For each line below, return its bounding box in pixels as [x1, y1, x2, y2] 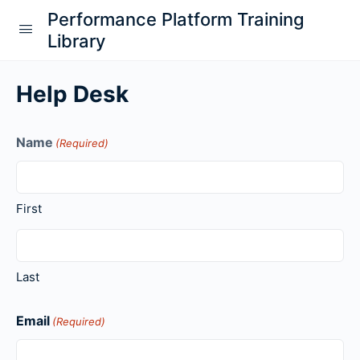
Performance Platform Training [47, 8, 305, 30]
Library [47, 30, 105, 51]
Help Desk [16, 80, 129, 108]
